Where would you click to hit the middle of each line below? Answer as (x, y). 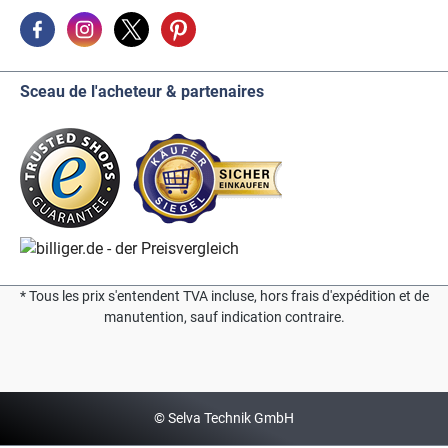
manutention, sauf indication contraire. (224, 317)
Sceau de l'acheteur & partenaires (142, 92)
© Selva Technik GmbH (224, 418)
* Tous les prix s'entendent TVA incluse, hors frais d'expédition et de (224, 296)
